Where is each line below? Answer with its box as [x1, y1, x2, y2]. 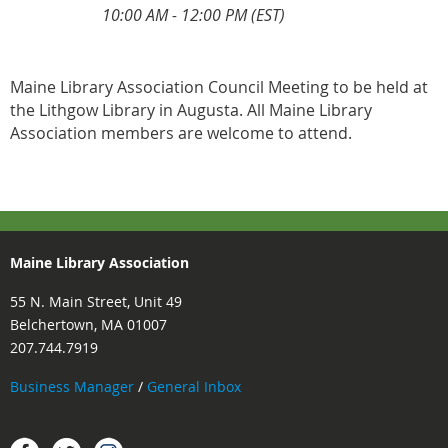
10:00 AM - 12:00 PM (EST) [102, 3, 285, 26]
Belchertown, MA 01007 [10, 314, 167, 334]
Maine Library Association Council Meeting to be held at [10, 75, 428, 98]
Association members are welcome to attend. [10, 121, 352, 144]
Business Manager [10, 376, 134, 396]
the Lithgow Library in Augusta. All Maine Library [10, 98, 372, 121]
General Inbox [147, 376, 245, 396]
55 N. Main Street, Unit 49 [10, 291, 182, 311]
